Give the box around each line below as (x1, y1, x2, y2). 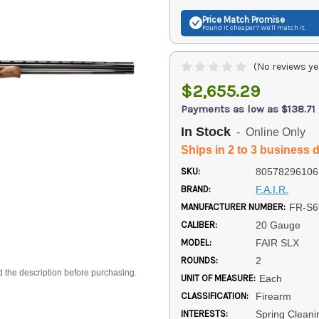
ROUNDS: (181, 254, 218, 266)
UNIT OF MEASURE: (181, 272, 256, 283)
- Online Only (231, 126, 305, 139)
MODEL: (181, 236, 211, 248)
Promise (249, 14, 285, 25)
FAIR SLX (255, 236, 299, 249)
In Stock (181, 124, 231, 139)
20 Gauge (255, 219, 300, 231)
